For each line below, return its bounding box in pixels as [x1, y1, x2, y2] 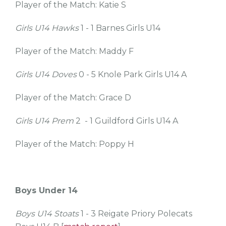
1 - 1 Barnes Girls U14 [79, 23, 160, 33]
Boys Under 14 [15, 186, 78, 195]
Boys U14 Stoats [15, 209, 79, 218]
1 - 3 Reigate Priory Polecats [79, 209, 192, 218]
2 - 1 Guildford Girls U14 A [74, 116, 178, 126]
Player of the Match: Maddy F [15, 46, 134, 56]
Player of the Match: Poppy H [15, 139, 134, 149]
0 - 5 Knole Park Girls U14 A [77, 70, 187, 79]
